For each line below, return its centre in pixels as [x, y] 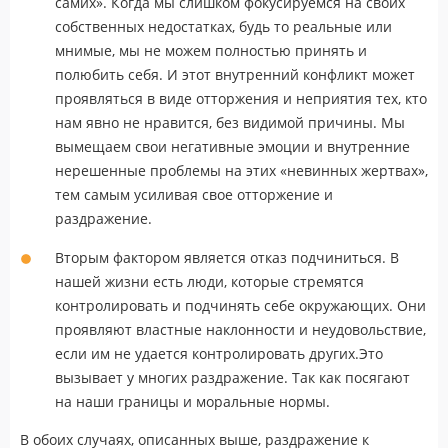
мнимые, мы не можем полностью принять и [211, 50]
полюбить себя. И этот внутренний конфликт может [235, 74]
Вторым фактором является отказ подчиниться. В [227, 257]
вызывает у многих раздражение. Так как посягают [232, 377]
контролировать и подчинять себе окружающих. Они [240, 305]
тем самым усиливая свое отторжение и [194, 194]
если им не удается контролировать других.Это [219, 353]
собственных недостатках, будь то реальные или [223, 26]
